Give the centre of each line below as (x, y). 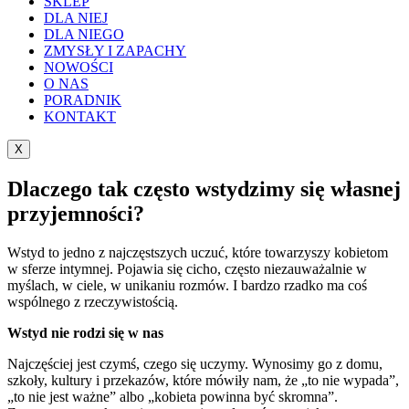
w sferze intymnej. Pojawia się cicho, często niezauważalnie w (187, 268)
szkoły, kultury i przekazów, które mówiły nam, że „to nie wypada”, (203, 380)
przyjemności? (76, 213)
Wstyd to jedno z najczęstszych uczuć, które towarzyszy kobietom (198, 252)
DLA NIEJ (76, 17)
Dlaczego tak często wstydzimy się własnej (204, 189)
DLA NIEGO (84, 34)
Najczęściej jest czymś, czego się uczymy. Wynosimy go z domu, (195, 363)
